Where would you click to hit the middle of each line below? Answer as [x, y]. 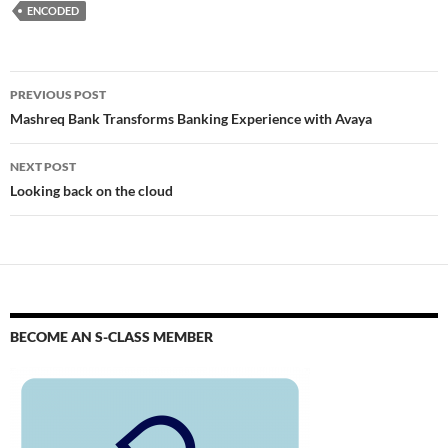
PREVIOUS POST [58, 94]
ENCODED [53, 10]
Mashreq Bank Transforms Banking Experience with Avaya [191, 118]
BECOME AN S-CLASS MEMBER [111, 336]
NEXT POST [43, 166]
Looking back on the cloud [91, 190]
